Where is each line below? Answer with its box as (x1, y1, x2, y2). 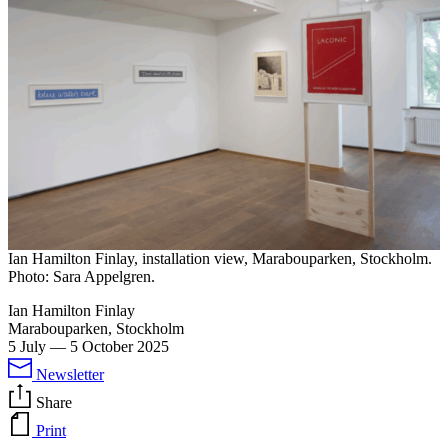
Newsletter (36, 365, 104, 383)
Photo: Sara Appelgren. (8, 267, 155, 285)
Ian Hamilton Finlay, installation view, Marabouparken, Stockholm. (8, 249, 432, 267)
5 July (8, 337, 46, 355)
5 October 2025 (70, 337, 169, 355)
